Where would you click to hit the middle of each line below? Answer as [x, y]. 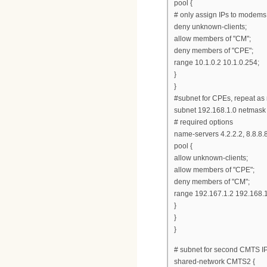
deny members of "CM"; [212, 181]
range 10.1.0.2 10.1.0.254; [217, 62]
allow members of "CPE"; [214, 170]
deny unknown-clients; [210, 27]
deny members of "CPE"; [214, 50]
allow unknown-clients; [211, 158]
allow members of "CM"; [212, 38]
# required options [204, 122]
